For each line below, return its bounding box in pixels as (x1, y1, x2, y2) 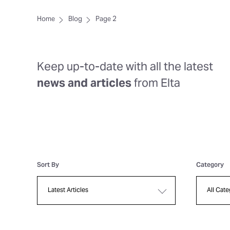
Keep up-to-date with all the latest (37, 55, 213, 80)
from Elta (131, 71, 180, 96)
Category (196, 159, 224, 172)
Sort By (37, 159, 59, 172)
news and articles (37, 71, 131, 96)
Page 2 (95, 12, 117, 27)
